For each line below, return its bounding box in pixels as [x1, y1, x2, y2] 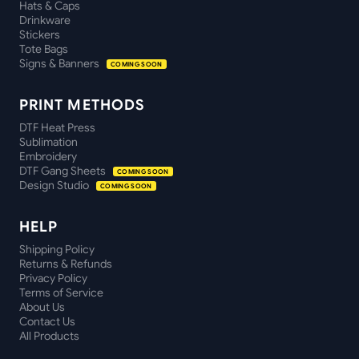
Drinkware [19, 13, 71, 27]
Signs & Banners [19, 56, 102, 71]
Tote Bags [19, 42, 68, 56]
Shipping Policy [19, 242, 95, 256]
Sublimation [19, 135, 78, 149]
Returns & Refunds [19, 256, 112, 271]
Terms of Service [19, 285, 103, 300]
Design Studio [19, 178, 91, 192]
